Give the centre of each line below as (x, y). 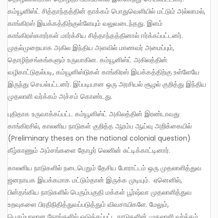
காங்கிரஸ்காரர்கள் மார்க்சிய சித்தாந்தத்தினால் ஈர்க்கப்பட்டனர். (95, 35)
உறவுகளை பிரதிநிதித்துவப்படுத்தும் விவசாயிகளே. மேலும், (89, 205)
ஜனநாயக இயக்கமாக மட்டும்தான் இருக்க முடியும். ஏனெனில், (95, 180)
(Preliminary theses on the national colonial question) (99, 138)
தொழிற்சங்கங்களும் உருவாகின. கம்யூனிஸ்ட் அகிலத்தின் (88, 60)
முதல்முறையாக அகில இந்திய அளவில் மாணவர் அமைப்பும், (91, 47)
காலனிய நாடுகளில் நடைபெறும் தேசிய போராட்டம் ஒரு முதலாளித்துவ (12, 168)
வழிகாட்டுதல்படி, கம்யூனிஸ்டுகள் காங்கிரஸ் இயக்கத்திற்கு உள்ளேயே (104, 72)
